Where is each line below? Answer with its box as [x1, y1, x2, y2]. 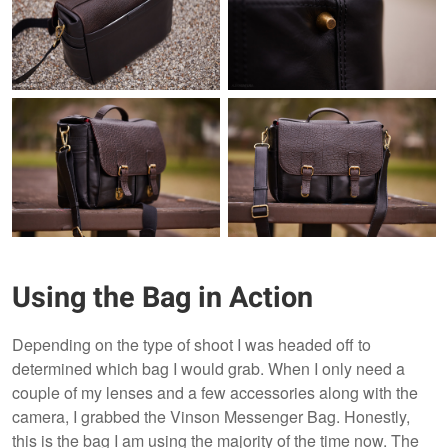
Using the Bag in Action [12, 277, 313, 320]
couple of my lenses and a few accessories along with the [12, 381, 418, 405]
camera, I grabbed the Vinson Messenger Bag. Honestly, [12, 405, 410, 429]
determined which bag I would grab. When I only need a [12, 357, 405, 381]
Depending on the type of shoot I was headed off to [12, 333, 371, 357]
